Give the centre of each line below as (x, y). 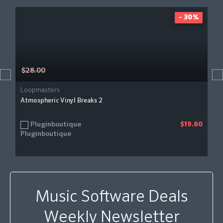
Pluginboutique (56, 124)
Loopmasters (40, 90)
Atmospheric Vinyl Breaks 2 (61, 101)
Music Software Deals (111, 197)
